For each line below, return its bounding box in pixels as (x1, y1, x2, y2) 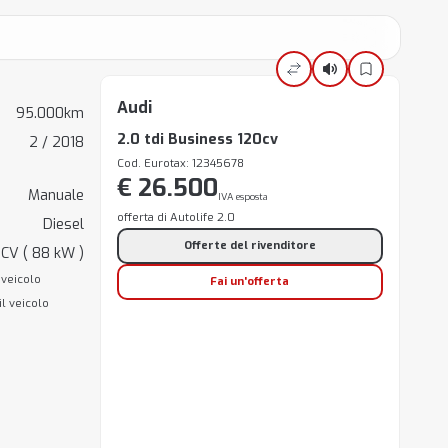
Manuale (27, 186, 84, 205)
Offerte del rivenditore (183, 238, 316, 253)
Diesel (42, 215, 84, 234)
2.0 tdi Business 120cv (116, 130, 278, 149)
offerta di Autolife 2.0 (116, 210, 235, 225)
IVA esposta (217, 190, 268, 203)
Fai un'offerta (210, 274, 290, 289)
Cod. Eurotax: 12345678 (116, 156, 244, 171)
